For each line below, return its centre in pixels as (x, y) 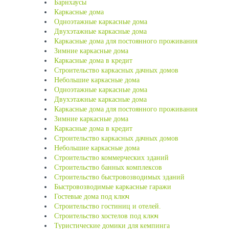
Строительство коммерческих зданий (111, 158)
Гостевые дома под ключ (92, 197)
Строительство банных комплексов (108, 167)
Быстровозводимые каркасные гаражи (113, 187)
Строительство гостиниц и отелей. (108, 206)
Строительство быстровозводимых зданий (119, 177)
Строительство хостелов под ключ (106, 216)
